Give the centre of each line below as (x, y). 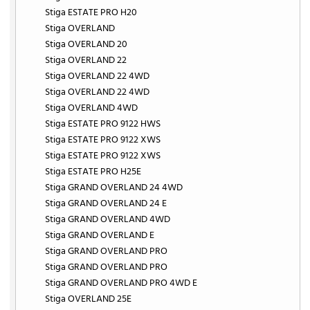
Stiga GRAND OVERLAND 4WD (108, 219)
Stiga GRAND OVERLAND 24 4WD (114, 188)
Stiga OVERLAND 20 (86, 44)
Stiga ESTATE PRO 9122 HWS (103, 124)
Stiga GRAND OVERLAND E (100, 235)
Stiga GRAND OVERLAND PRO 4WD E (121, 283)
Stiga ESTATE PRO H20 (91, 12)
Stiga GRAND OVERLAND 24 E (106, 203)
